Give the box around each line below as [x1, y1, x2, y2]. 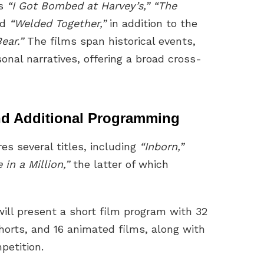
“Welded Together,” [9, 17, 106, 30]
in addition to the [106, 17, 197, 30]
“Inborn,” [140, 140, 184, 153]
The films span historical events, [24, 35, 196, 48]
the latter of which [70, 158, 169, 171]
